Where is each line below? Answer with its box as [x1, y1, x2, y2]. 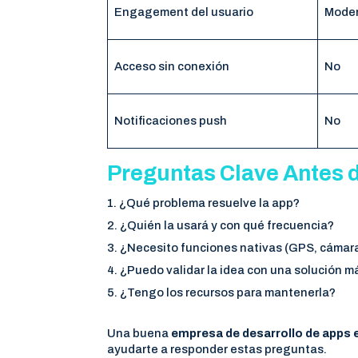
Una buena [107, 326, 172, 340]
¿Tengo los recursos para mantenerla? [120, 285, 336, 299]
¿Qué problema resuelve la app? [119, 196, 300, 209]
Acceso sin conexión [113, 59, 229, 73]
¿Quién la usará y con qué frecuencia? [120, 218, 335, 232]
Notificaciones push [113, 113, 227, 127]
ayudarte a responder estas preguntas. [107, 342, 328, 356]
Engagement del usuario [113, 5, 253, 18]
